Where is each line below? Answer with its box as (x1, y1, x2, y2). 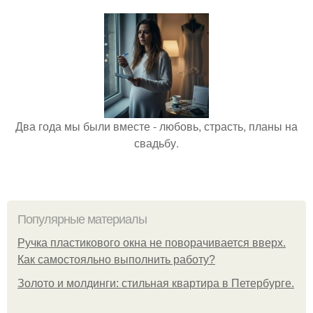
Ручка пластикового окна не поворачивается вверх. (17, 237, 286, 249)
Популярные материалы (17, 212, 147, 226)
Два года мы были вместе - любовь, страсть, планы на (15, 118, 298, 134)
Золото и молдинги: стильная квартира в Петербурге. (17, 277, 294, 289)
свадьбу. (134, 135, 179, 151)
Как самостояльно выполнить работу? (17, 254, 215, 265)
